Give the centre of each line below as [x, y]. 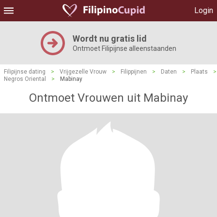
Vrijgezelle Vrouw [83, 72]
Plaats [199, 72]
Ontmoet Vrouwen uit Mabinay [108, 98]
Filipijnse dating [25, 72]
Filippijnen [134, 72]
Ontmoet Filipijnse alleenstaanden [124, 48]
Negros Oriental [25, 79]
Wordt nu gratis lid [110, 39]
